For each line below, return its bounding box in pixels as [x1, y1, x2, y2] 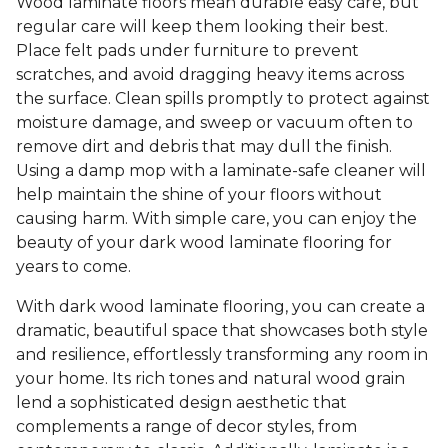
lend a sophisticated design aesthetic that [16, 393, 347, 413]
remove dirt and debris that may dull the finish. [16, 137, 392, 157]
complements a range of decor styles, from [16, 417, 357, 437]
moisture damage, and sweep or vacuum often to [16, 113, 413, 133]
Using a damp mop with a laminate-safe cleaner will [16, 161, 426, 181]
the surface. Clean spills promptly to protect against [16, 89, 430, 109]
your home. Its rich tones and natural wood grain [16, 369, 405, 389]
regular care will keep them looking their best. [16, 17, 388, 37]
